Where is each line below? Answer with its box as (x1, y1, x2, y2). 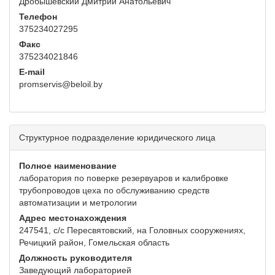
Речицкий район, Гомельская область (19, 238, 169, 248)
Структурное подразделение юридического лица (19, 133, 215, 143)
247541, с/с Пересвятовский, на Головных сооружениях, (19, 225, 246, 236)
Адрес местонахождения (19, 213, 126, 223)
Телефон (19, 12, 57, 22)
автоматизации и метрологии (19, 198, 137, 208)
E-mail (19, 67, 45, 77)
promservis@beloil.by (19, 79, 103, 90)
